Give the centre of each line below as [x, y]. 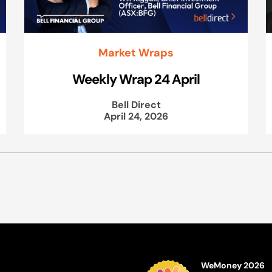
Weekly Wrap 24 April [136, 79]
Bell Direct [136, 104]
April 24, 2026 [136, 116]
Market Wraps [136, 52]
